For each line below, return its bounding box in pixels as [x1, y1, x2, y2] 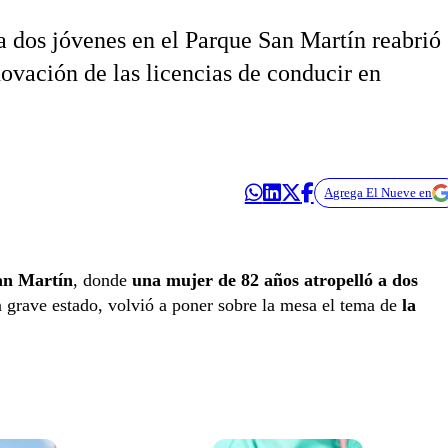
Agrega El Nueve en [324, 185, 433, 201]
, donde [73, 270, 132, 291]
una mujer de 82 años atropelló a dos [132, 270, 418, 291]
